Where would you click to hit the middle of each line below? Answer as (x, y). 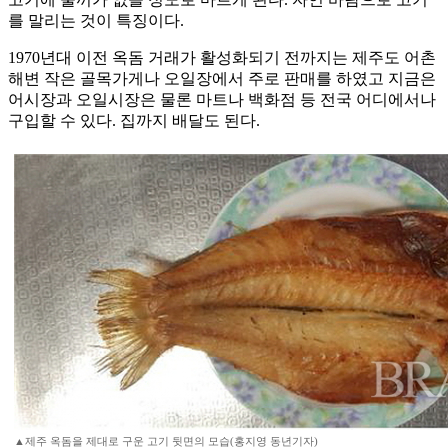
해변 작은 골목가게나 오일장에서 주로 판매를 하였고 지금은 (222, 79)
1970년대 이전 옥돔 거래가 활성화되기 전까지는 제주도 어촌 (222, 58)
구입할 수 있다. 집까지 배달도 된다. (134, 121)
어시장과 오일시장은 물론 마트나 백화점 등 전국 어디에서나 (222, 100)
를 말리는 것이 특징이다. (96, 21)
